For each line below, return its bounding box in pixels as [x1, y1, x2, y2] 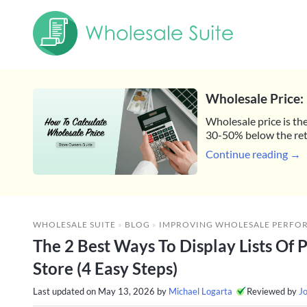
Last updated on [33, 285, 98, 297]
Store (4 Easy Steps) [33, 258, 177, 278]
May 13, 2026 [98, 285, 155, 297]
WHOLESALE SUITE [33, 219, 116, 230]
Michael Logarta [169, 285, 232, 297]
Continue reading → [205, 147, 301, 161]
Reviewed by [247, 285, 299, 297]
